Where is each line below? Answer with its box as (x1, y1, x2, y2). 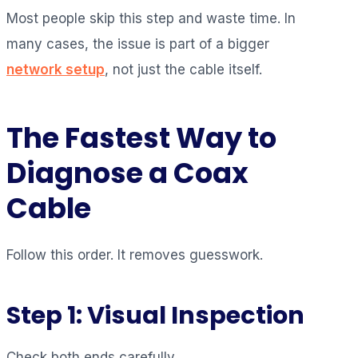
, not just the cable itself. (105, 61, 262, 78)
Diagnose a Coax (6, 153, 249, 193)
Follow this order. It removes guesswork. (6, 246, 263, 263)
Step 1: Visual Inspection (6, 297, 304, 332)
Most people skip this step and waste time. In (6, 10, 296, 26)
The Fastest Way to (6, 117, 276, 157)
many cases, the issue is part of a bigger (6, 35, 269, 52)
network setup (6, 61, 105, 78)
